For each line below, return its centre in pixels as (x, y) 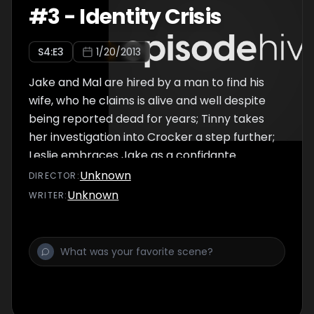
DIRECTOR (53, 176)
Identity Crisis (150, 17)
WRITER (47, 195)
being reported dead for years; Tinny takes (146, 119)
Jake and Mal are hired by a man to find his (146, 82)
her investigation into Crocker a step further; (152, 137)
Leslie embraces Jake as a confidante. (134, 155)
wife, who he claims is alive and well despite (147, 101)
